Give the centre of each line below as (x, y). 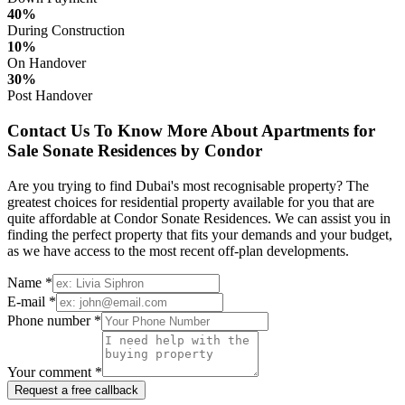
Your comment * (55, 372)
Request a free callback (76, 390)
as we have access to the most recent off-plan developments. (178, 250)
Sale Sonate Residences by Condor (135, 150)
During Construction (66, 31)
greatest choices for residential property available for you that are (191, 202)
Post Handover (50, 96)
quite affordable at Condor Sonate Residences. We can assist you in (199, 218)
